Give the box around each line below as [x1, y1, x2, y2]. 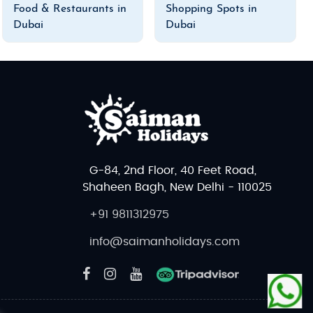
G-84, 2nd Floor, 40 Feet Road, [89, 164, 256, 176]
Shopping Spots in [166, 3, 258, 15]
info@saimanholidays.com [89, 235, 240, 247]
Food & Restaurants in [13, 3, 126, 15]
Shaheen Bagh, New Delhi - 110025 [82, 181, 272, 193]
